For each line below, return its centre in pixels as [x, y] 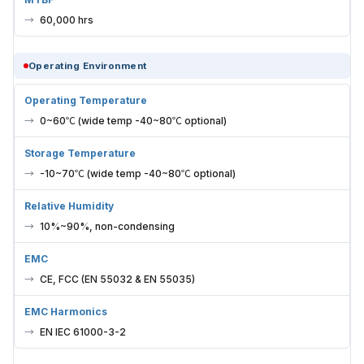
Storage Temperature [80, 153]
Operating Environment [88, 65]
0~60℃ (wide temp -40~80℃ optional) [133, 120]
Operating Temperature [86, 100]
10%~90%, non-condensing [107, 226]
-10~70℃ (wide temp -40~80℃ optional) [138, 173]
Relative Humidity [69, 206]
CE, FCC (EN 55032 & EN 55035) [117, 279]
